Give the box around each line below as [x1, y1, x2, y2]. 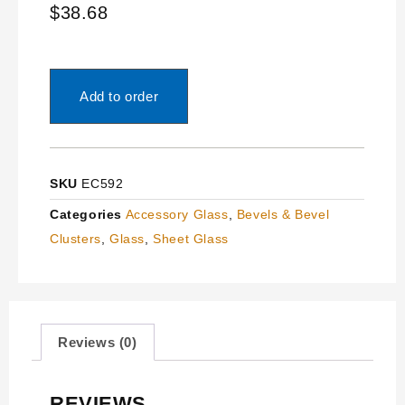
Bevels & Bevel [236, 206, 330, 221]
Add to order [80, 88, 159, 104]
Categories [50, 206, 122, 221]
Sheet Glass [153, 231, 229, 246]
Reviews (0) [58, 334, 137, 350]
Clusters [50, 231, 101, 246]
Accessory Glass [125, 206, 229, 221]
